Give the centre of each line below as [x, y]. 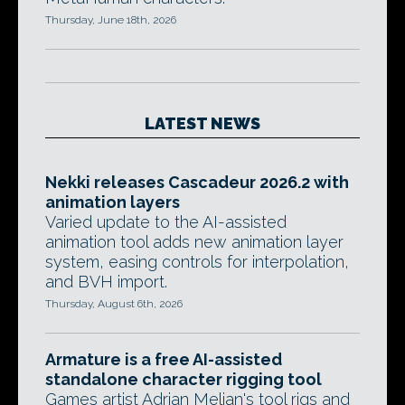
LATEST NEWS [202, 123]
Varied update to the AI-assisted [166, 222]
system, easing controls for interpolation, [197, 262]
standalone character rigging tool [184, 379]
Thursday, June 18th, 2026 [111, 20]
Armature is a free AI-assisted [164, 359]
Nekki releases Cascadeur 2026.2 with [197, 182]
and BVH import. [106, 282]
